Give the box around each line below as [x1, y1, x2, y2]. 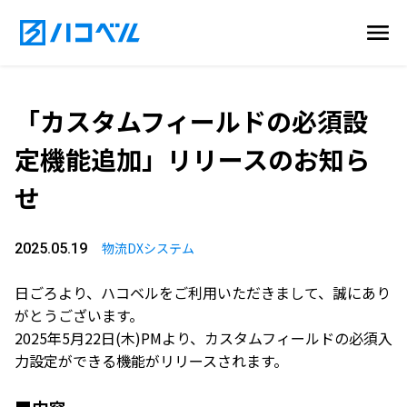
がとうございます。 [15, 304, 144, 326]
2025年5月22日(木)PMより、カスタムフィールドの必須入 [15, 327, 392, 349]
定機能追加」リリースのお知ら [15, 141, 370, 177]
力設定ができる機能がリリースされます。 [15, 350, 288, 372]
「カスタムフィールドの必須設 [15, 103, 368, 139]
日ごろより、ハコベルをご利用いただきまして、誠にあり [15, 282, 391, 303]
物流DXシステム [102, 239, 194, 257]
